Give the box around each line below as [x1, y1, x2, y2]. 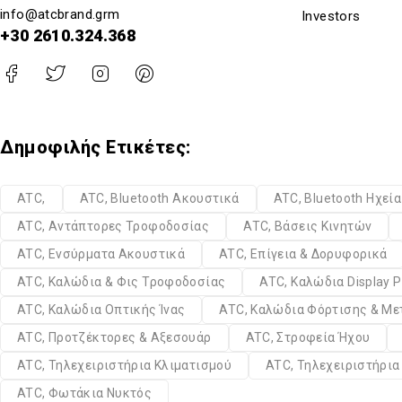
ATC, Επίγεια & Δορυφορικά [219, 247, 388, 262]
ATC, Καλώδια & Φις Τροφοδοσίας [17, 275, 226, 290]
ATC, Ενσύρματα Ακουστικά [17, 247, 185, 262]
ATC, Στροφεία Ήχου [245, 330, 371, 345]
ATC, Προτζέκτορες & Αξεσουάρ [17, 330, 212, 345]
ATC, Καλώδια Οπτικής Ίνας [17, 302, 186, 318]
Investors [301, 7, 361, 24]
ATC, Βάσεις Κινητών [243, 219, 372, 234]
